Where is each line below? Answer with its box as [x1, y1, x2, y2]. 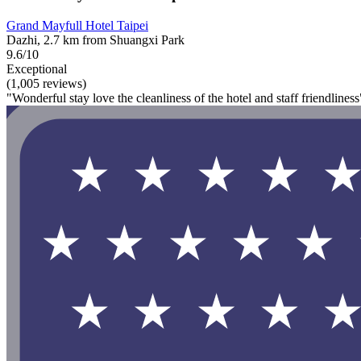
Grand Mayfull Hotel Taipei [6, 19, 148, 33]
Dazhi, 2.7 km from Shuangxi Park [6, 33, 185, 48]
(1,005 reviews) [6, 77, 86, 91]
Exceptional [6, 62, 67, 77]
